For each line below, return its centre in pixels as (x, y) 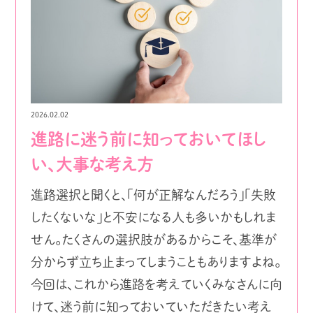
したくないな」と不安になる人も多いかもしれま (153, 217)
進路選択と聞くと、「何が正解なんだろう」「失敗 (153, 195)
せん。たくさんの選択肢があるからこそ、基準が (153, 239)
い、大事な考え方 (92, 164)
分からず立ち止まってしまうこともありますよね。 (155, 262)
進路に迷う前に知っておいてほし (148, 139)
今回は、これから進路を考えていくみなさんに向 (156, 284)
